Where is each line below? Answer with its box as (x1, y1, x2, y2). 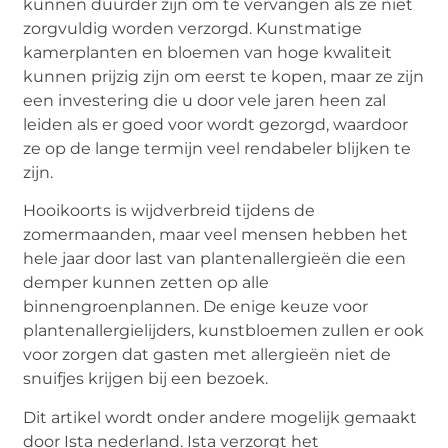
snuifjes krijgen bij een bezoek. (23, 369, 269, 389)
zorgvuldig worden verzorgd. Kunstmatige (23, 19, 363, 39)
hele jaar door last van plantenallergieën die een (23, 249, 407, 269)
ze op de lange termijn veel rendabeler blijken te (23, 139, 412, 159)
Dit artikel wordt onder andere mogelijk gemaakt (23, 407, 418, 427)
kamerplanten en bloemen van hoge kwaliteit (23, 43, 393, 63)
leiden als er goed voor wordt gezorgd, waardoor (23, 115, 409, 135)
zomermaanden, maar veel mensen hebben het (23, 225, 409, 245)
